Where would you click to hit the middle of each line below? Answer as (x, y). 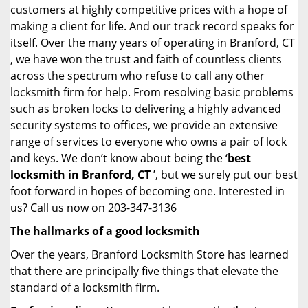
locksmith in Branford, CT (80, 175)
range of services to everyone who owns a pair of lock (148, 142)
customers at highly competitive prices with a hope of (149, 10)
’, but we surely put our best (224, 175)
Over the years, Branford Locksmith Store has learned (150, 254)
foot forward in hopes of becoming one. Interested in (147, 191)
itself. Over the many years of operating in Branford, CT (153, 43)
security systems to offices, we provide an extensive (144, 125)
